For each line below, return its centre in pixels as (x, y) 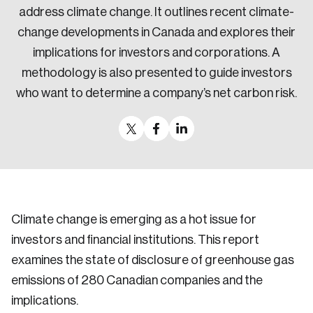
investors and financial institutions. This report (135, 240)
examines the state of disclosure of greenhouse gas (153, 260)
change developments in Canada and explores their (156, 32)
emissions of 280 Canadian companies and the (137, 280)
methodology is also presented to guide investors (156, 73)
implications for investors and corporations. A (156, 52)
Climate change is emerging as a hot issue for (134, 219)
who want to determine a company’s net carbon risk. (156, 93)
